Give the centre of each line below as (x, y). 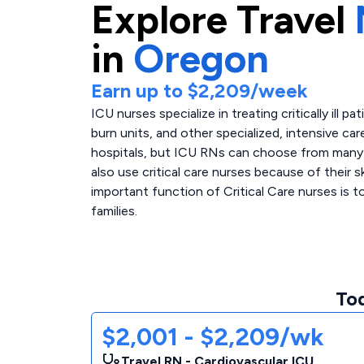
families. (114, 211)
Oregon (201, 58)
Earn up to (139, 91)
